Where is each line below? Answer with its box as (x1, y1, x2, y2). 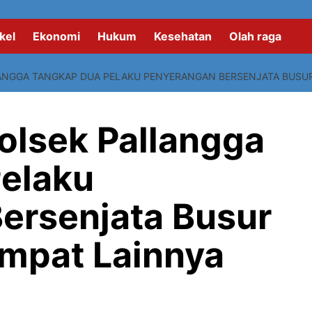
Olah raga (229, 29, 281, 43)
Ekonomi (33, 29, 80, 43)
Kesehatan (154, 29, 212, 43)
